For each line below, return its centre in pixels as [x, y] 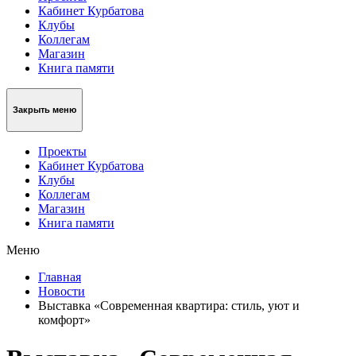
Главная [60, 277]
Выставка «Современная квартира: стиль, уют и [169, 305]
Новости [62, 291]
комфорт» [64, 319]
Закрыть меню [44, 110]
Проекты [62, 151]
